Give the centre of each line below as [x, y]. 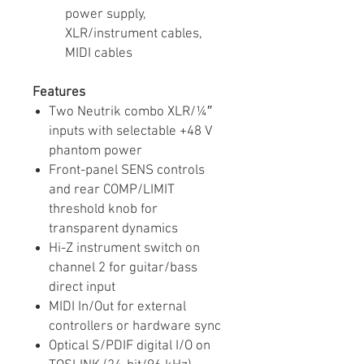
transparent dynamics [113, 229]
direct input [82, 287]
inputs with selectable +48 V [131, 131]
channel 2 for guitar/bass [123, 268]
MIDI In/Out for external [117, 307]
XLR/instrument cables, [134, 34]
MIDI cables [99, 53]
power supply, [106, 14]
